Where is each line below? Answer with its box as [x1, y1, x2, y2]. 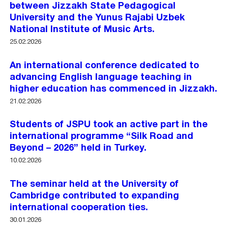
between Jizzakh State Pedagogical [10, 2, 176, 11]
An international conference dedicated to [10, 61, 199, 70]
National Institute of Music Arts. [10, 25, 155, 35]
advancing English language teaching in [10, 73, 192, 82]
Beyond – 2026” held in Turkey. [10, 144, 147, 153]
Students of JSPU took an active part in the [10, 121, 208, 130]
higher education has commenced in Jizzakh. [10, 84, 218, 94]
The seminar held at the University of [10, 180, 179, 189]
